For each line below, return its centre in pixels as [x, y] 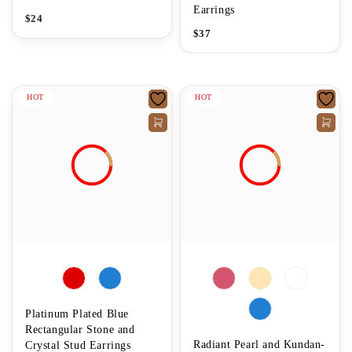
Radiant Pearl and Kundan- [260, 344]
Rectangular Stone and [80, 329]
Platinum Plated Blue [77, 313]
